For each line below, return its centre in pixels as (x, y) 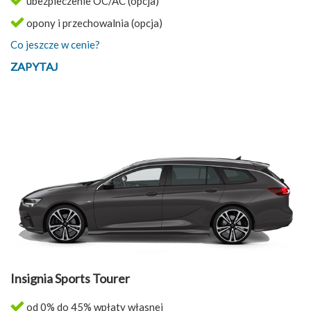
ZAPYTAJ (34, 67)
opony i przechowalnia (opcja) (93, 23)
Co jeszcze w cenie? (55, 45)
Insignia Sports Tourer (70, 279)
